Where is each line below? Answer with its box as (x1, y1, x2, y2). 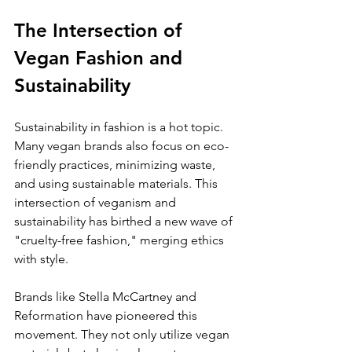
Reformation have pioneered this (14, 307, 200, 323)
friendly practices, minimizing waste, (14, 156, 218, 172)
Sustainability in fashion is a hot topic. (14, 119, 226, 134)
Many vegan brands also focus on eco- (14, 137, 229, 153)
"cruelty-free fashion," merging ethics (14, 232, 227, 247)
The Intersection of (14, 18, 187, 42)
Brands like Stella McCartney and (14, 288, 200, 304)
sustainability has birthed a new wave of (14, 213, 236, 229)
